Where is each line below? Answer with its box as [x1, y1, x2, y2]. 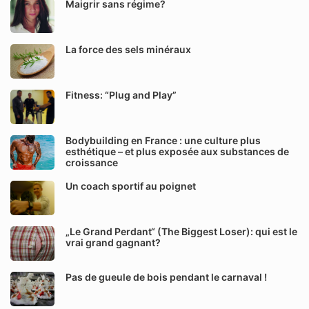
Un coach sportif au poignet [66, 180, 196, 192]
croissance [66, 157, 118, 168]
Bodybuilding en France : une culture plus [66, 134, 261, 146]
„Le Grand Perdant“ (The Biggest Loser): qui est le [66, 226, 297, 237]
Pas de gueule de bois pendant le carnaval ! [66, 271, 267, 283]
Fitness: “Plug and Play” [66, 89, 177, 101]
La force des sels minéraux [66, 43, 191, 55]
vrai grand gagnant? [66, 237, 161, 248]
